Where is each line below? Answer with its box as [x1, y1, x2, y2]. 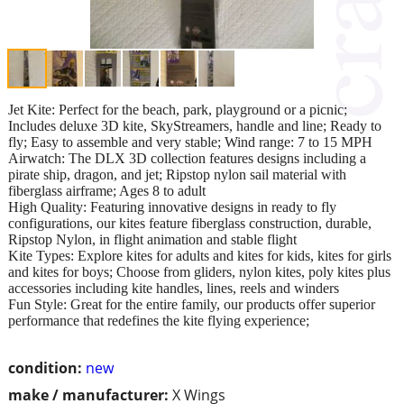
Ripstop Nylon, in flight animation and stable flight [8, 231, 297, 247]
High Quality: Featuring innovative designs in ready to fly [8, 198, 336, 215]
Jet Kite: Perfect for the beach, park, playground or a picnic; [8, 101, 347, 117]
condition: [8, 357, 82, 378]
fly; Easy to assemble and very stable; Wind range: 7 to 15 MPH [8, 133, 372, 150]
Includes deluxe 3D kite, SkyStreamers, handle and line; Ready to [8, 117, 381, 133]
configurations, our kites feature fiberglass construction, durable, [8, 215, 372, 231]
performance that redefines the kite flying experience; [8, 312, 309, 328]
